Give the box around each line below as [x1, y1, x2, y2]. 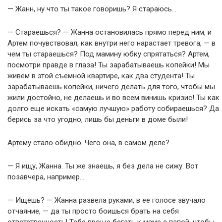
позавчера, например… [7, 172, 84, 181]
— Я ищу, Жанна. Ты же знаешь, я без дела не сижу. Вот [7, 161, 198, 170]
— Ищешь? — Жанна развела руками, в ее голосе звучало [7, 195, 206, 205]
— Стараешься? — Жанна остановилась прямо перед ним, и [7, 27, 212, 37]
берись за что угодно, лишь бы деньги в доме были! [7, 114, 188, 124]
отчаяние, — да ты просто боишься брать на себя [7, 206, 179, 216]
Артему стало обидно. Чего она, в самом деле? [7, 138, 169, 147]
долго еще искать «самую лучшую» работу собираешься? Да [7, 104, 219, 113]
